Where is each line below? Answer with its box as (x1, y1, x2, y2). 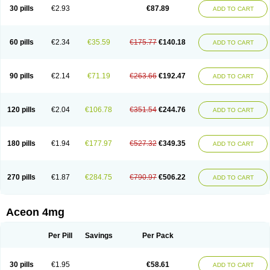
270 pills (7, 173, 36, 181)
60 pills (9, 38, 34, 46)
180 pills (7, 139, 36, 148)
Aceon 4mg (6, 206, 64, 218)
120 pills (7, 105, 36, 114)
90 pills (9, 72, 34, 80)
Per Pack (142, 231, 174, 240)
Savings (84, 231, 113, 240)
